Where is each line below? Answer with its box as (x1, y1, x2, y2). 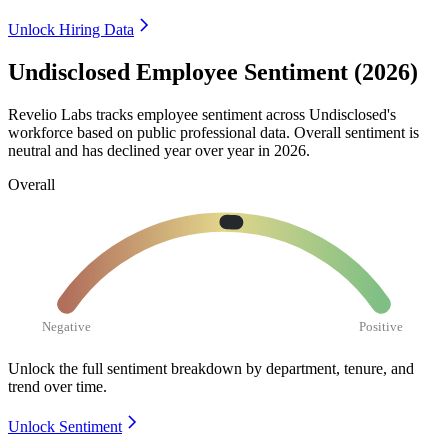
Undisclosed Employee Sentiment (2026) (8, 59, 418, 86)
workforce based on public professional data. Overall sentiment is (8, 123, 419, 141)
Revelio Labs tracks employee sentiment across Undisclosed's (8, 105, 396, 123)
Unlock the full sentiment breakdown (8, 359, 242, 377)
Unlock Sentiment (8, 417, 122, 435)
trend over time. (8, 377, 107, 395)
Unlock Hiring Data (8, 21, 134, 39)
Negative (42, 318, 92, 334)
